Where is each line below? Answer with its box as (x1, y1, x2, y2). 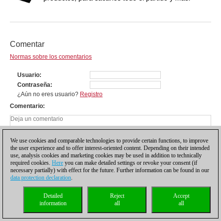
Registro (80, 90, 103, 98)
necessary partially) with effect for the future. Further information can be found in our (10, 167, 209, 174)
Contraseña (17, 81, 50, 88)
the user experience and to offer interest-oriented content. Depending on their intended (10, 145, 210, 151)
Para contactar (112, 212, 145, 220)
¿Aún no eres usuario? (17, 90, 80, 98)
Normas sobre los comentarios (10, 53, 92, 60)
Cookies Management (150, 212, 201, 220)
